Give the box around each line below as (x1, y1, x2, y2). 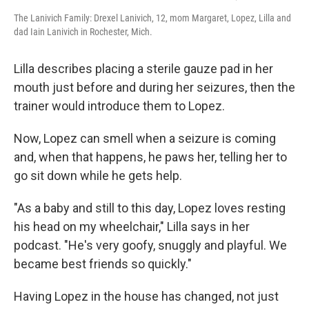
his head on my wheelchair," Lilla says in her (14, 219, 250, 234)
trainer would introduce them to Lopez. (14, 99, 225, 113)
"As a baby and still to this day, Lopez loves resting (14, 201, 286, 215)
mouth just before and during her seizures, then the (14, 80, 295, 94)
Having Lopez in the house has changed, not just (14, 289, 279, 303)
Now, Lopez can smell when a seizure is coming (14, 131, 276, 146)
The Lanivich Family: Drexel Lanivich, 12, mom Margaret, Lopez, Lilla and (14, 12, 291, 23)
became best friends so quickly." (14, 257, 192, 271)
